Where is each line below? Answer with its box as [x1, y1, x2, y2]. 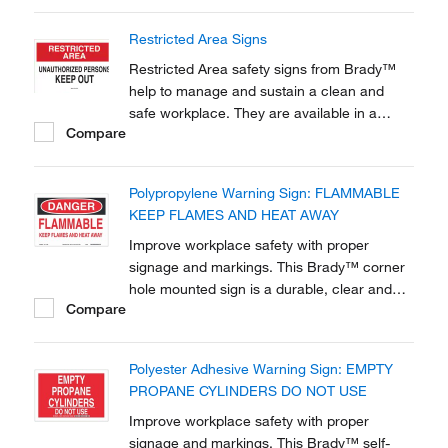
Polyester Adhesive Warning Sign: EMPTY [129, 360, 393, 378]
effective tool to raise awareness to [129, 302, 351, 320]
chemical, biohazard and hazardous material [129, 324, 412, 342]
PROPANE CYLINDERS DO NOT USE [129, 382, 367, 400]
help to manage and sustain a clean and [129, 82, 384, 100]
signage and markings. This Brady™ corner [129, 258, 405, 276]
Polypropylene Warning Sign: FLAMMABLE [129, 184, 400, 202]
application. [129, 148, 202, 166]
